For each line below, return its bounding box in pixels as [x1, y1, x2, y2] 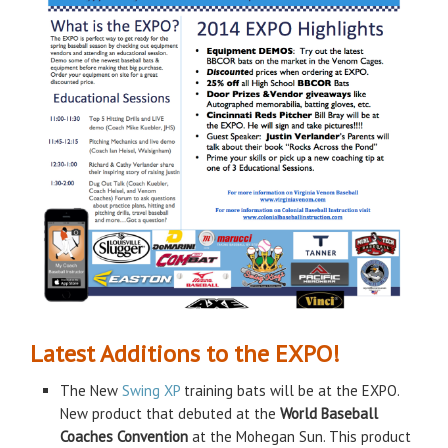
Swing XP [122, 381, 180, 401]
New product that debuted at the [60, 404, 280, 424]
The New [60, 381, 122, 401]
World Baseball [280, 404, 378, 424]
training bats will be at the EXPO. [180, 381, 399, 401]
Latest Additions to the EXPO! [30, 338, 340, 370]
